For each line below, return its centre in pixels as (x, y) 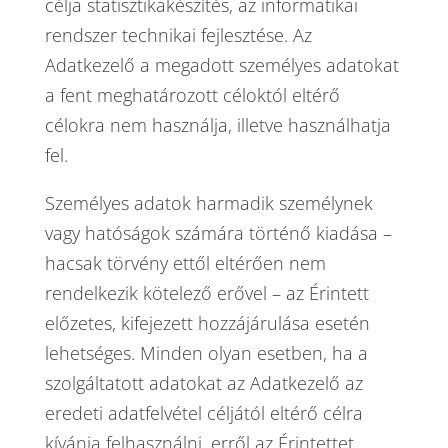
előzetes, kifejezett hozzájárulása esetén (207, 323)
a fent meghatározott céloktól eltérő (192, 95)
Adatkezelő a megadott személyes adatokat (221, 65)
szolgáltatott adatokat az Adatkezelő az (203, 383)
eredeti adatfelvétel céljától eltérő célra (203, 413)
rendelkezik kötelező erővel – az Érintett (206, 293)
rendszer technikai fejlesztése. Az (178, 35)
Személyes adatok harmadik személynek (208, 203)
